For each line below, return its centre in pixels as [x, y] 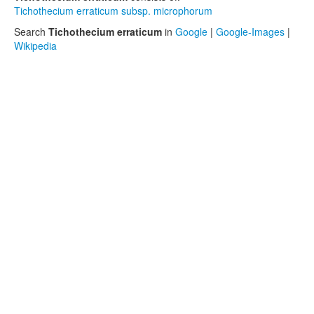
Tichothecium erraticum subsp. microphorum [113, 11]
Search [31, 32]
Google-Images [250, 32]
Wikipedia [35, 46]
